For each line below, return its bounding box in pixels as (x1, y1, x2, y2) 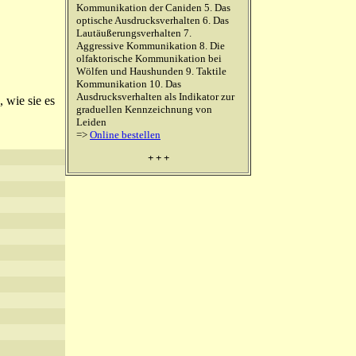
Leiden (76, 116, 106, 128)
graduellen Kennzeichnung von (76, 103, 212, 115)
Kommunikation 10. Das (76, 78, 181, 90)
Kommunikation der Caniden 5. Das (76, 2, 230, 14)
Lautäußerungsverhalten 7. (76, 27, 192, 39)
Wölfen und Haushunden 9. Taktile (76, 65, 226, 77)
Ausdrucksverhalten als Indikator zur (76, 91, 234, 103)
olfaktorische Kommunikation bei (76, 52, 222, 64)
